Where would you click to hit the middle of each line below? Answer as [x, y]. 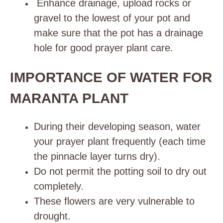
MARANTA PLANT [71, 98]
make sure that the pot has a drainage [118, 33]
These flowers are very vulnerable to [114, 201]
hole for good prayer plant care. [104, 48]
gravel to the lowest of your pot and [112, 18]
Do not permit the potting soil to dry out [120, 171]
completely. [59, 186]
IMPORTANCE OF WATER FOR [111, 77]
